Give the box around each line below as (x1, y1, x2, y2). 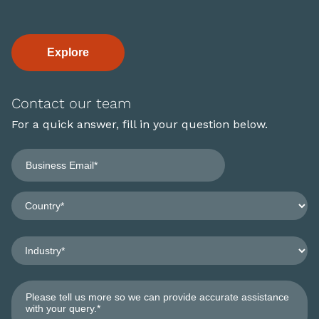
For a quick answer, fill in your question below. (11, 117, 268, 132)
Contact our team (11, 95, 131, 113)
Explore (47, 46, 89, 59)
